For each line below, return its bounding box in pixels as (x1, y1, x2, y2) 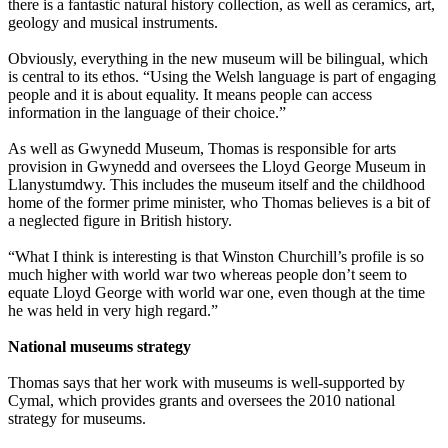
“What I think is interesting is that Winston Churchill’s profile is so (8, 248, 424, 266)
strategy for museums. (8, 410, 146, 428)
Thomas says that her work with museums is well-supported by (8, 374, 405, 392)
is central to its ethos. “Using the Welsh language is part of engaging (8, 68, 436, 86)
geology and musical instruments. (8, 14, 218, 32)
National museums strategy (8, 338, 191, 356)
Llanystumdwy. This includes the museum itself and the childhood (8, 176, 425, 194)
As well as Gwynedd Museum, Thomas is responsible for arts (8, 140, 396, 158)
